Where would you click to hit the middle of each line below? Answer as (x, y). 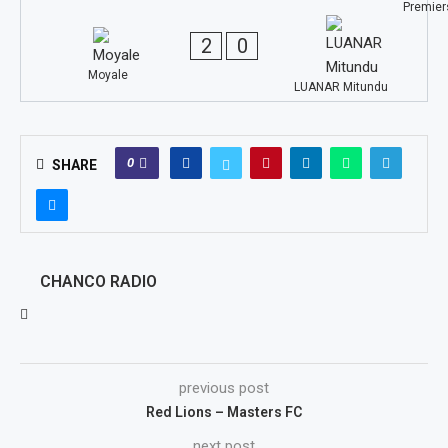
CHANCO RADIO (98, 281)
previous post (224, 388)
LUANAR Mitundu (340, 87)
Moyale (107, 75)
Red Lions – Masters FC (224, 412)
